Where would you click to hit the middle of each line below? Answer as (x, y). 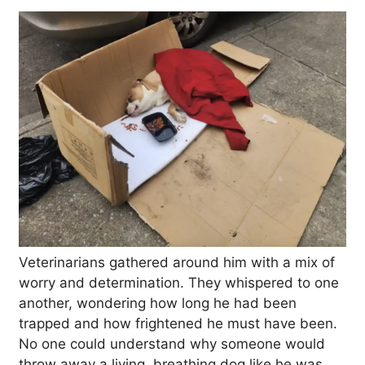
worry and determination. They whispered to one (179, 282)
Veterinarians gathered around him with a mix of (177, 262)
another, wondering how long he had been (158, 303)
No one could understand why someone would (172, 343)
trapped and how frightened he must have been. (178, 323)
